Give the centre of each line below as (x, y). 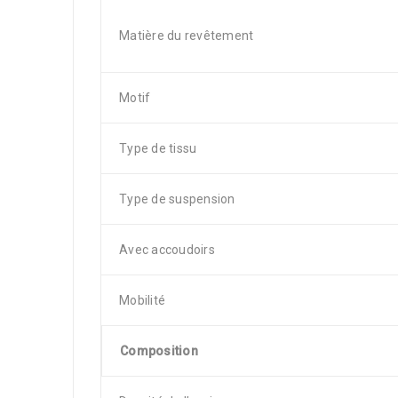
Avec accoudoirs (167, 250)
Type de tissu (158, 148)
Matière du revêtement (187, 36)
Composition (159, 351)
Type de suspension (177, 199)
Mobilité (142, 300)
